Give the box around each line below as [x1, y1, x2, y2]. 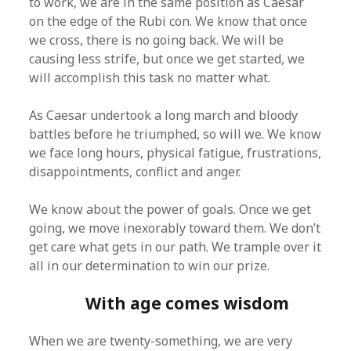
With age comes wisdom [85, 292, 289, 314]
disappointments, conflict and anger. [29, 163, 241, 180]
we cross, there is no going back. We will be [29, 31, 284, 49]
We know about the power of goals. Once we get [29, 201, 312, 218]
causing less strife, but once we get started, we [29, 50, 306, 67]
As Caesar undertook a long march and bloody [29, 107, 299, 124]
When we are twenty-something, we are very [29, 332, 293, 349]
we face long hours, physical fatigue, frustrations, [29, 144, 322, 161]
